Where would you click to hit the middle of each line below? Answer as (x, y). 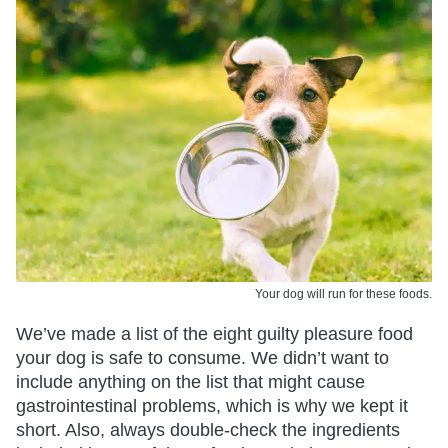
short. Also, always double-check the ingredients (208, 430)
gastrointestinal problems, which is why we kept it (212, 406)
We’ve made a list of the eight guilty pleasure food (214, 334)
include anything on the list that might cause (190, 382)
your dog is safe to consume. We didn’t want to (202, 358)
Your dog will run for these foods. (343, 294)
